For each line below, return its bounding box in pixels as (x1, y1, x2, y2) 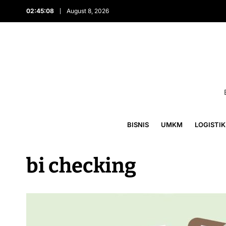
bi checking (26, 154, 136, 178)
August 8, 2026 (67, 7, 109, 15)
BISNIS (127, 121, 149, 129)
